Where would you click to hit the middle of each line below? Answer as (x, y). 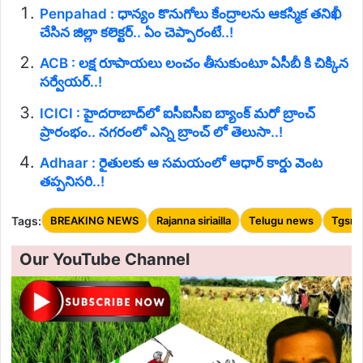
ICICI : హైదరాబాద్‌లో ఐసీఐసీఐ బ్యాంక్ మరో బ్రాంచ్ (177, 113)
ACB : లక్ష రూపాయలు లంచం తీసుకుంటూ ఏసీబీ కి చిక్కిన (194, 64)
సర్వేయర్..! (71, 82)
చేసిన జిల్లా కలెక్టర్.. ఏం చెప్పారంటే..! (137, 32)
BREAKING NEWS (94, 221)
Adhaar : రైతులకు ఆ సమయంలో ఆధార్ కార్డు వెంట (181, 163)
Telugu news (281, 221)
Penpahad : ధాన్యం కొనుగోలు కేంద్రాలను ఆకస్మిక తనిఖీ (190, 13)
